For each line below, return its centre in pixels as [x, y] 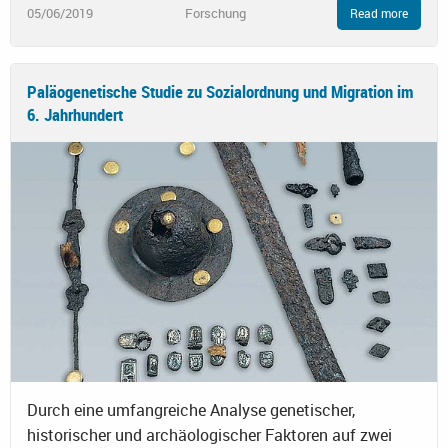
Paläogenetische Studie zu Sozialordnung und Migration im [220, 92]
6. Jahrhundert [75, 115]
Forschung [215, 12]
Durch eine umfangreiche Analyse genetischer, [191, 410]
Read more [379, 13]
